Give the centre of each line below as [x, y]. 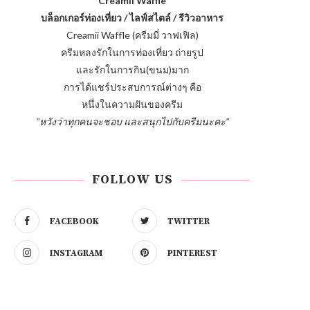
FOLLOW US [132, 180]
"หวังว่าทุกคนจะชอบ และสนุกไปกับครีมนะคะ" [132, 121]
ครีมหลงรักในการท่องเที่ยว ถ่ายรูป [132, 52]
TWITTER [189, 221]
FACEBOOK [74, 221]
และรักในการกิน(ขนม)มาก [132, 70]
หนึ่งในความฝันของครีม [132, 104]
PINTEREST [192, 253]
